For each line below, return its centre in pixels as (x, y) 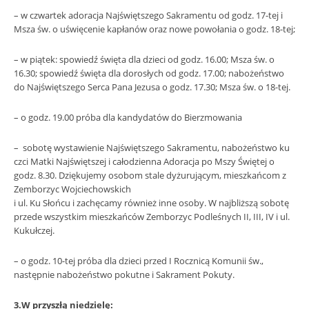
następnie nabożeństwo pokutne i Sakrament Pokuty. (124, 275)
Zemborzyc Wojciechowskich (72, 189)
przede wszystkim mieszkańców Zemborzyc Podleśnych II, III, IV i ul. (152, 217)
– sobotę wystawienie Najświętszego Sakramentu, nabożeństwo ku (152, 148)
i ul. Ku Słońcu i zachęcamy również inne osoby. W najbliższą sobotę (151, 203)
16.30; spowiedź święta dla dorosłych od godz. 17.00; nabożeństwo (149, 73)
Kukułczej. (34, 230)
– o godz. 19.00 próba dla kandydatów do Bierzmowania (128, 117)
